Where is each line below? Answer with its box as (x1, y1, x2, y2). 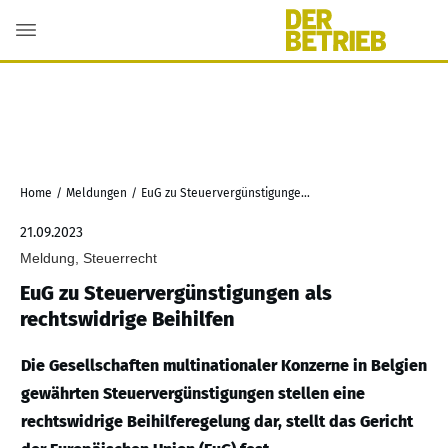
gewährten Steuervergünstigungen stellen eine (21, 384, 365, 403)
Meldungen (66, 186, 127, 200)
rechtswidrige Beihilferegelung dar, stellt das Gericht (21, 412, 413, 431)
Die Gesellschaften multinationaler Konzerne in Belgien (21, 356, 427, 375)
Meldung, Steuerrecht (20, 250, 157, 266)
